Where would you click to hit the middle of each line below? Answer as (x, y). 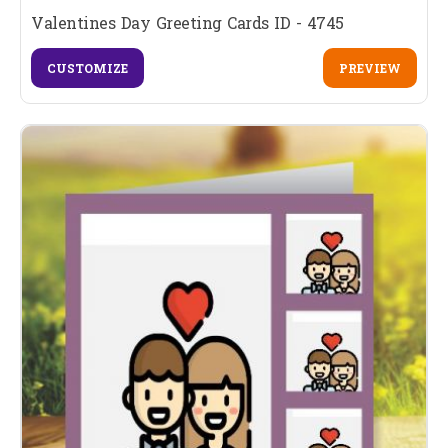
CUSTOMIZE (87, 67)
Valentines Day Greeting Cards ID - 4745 (187, 22)
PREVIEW (369, 67)
